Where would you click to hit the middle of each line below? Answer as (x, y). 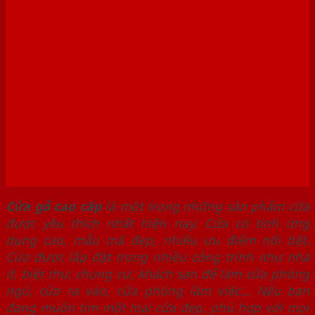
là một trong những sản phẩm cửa (205, 206)
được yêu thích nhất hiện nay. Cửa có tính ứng (157, 223)
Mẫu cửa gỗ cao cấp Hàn (140, 18)
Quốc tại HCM (82, 48)
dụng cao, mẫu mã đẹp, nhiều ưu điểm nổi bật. (157, 239)
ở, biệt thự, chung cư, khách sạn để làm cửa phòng (157, 273)
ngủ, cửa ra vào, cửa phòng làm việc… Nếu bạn (157, 290)
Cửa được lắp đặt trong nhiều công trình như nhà (157, 256)
